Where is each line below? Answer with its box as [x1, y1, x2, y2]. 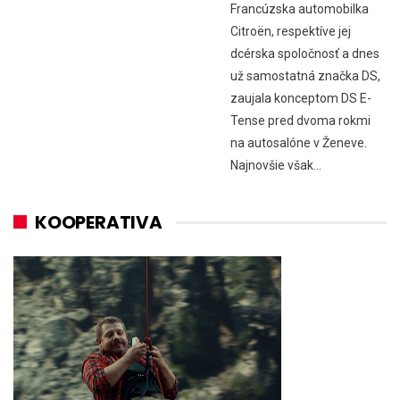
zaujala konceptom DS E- [230, 90, 371, 105]
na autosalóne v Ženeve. [230, 135, 367, 150]
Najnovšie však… [230, 157, 321, 172]
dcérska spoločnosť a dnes [230, 46, 379, 61]
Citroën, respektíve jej [230, 23, 351, 38]
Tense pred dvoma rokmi [230, 112, 371, 128]
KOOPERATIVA [35, 209, 162, 235]
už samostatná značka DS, [230, 68, 380, 83]
